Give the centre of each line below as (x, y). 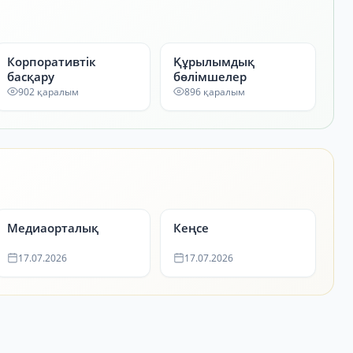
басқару (31, 76)
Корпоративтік (52, 61)
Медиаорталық (53, 227)
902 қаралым (49, 91)
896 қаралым (214, 91)
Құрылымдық (214, 61)
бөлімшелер (210, 76)
